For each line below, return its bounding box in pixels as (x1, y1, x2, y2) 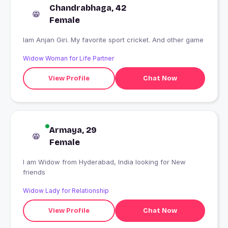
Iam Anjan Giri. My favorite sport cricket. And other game (23, 36, 204, 44)
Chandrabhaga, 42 (49, 3, 126, 13)
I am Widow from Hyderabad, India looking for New (23, 158, 62, 166)
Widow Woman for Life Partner (23, 54, 114, 63)
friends (23, 168, 45, 177)
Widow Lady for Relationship (23, 187, 109, 195)
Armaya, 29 (49, 125, 97, 135)
